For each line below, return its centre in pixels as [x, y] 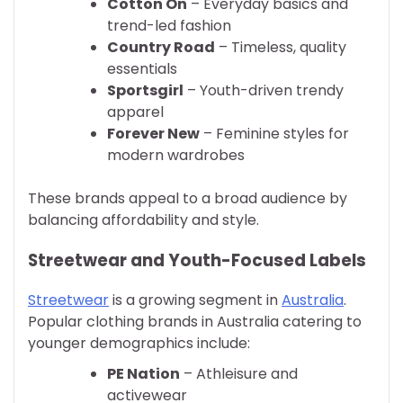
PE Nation [143, 374]
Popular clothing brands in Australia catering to [195, 322]
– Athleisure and [239, 374]
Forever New [153, 133]
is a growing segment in [195, 300]
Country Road [161, 47]
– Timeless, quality [281, 47]
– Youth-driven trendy [264, 90]
